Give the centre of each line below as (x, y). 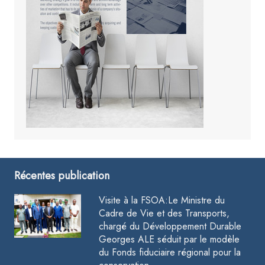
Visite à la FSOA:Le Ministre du (162, 201)
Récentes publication (62, 176)
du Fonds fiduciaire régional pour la (170, 253)
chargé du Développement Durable (170, 227)
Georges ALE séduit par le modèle (169, 240)
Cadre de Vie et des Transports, (164, 214)
